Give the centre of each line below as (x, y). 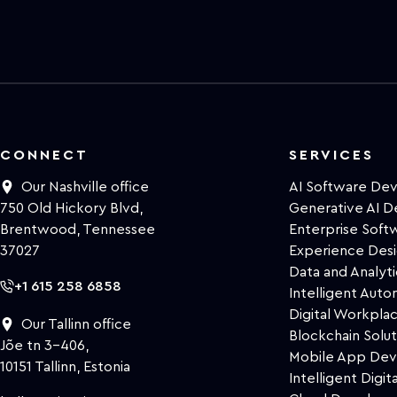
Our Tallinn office (76, 324)
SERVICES (331, 155)
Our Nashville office (85, 187)
